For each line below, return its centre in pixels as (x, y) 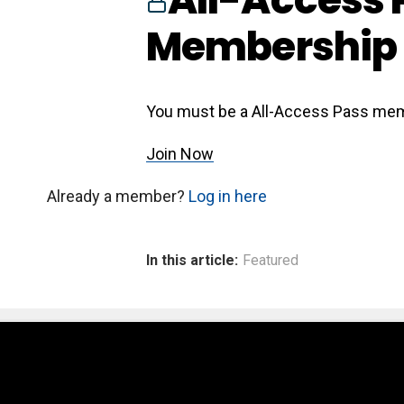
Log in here (228, 197)
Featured (271, 261)
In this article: (192, 261)
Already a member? (118, 197)
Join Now (180, 154)
